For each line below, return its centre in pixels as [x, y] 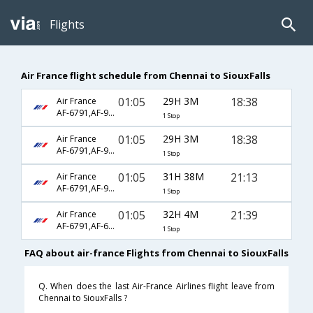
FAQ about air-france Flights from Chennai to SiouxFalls [156, 253]
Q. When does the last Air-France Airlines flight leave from [156, 286]
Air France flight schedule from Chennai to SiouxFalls [146, 75]
